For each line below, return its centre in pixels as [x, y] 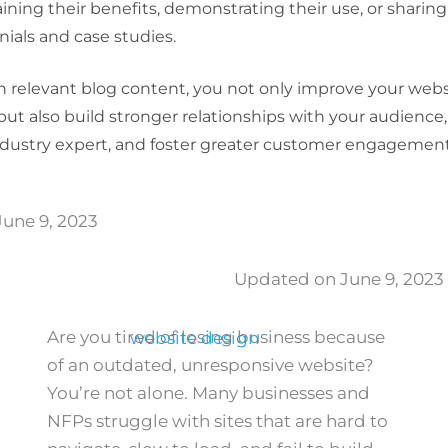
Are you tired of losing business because [216, 336]
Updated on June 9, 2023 [339, 278]
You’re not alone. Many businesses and [209, 392]
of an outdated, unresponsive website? [211, 364]
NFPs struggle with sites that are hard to [218, 420]
